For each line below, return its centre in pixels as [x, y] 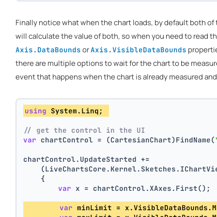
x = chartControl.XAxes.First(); [143, 188]
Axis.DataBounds [48, 49]
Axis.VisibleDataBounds [139, 49]
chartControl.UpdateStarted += [87, 159]
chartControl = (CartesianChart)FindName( [126, 139]
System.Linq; [77, 110]
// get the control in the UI [85, 130]
